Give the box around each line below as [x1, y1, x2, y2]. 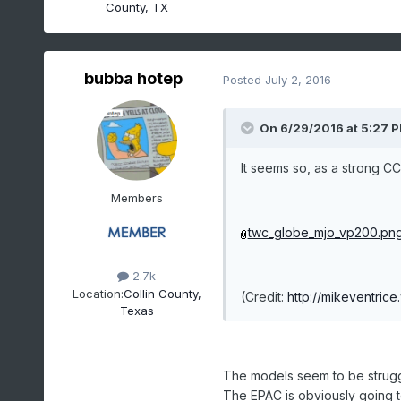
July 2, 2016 [264, 72, 331, 87]
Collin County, [123, 286, 201, 301]
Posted [222, 72, 265, 87]
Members [110, 191, 163, 206]
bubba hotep [83, 69, 183, 89]
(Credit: [240, 289, 287, 305]
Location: [72, 286, 124, 301]
